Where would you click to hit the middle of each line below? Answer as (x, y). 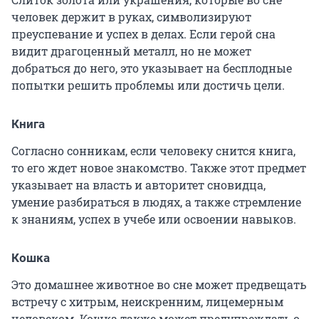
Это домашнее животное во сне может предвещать (159, 285)
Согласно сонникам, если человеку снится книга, (153, 151)
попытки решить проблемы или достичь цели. (148, 85)
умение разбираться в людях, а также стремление (156, 202)
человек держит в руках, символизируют (131, 17)
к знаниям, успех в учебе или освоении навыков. (154, 219)
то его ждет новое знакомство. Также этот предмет (159, 168)
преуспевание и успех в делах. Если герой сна (143, 34)
